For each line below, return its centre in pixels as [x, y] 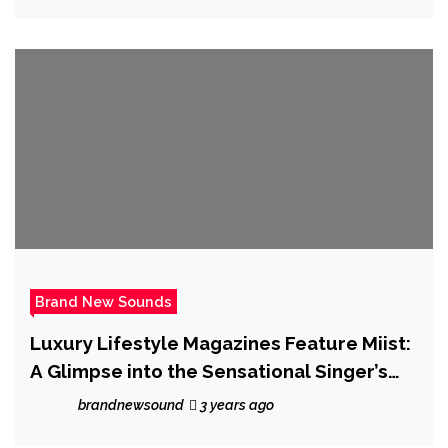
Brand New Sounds [103, 301]
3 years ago [235, 404]
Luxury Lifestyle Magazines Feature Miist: [220, 342]
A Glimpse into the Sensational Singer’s [209, 370]
